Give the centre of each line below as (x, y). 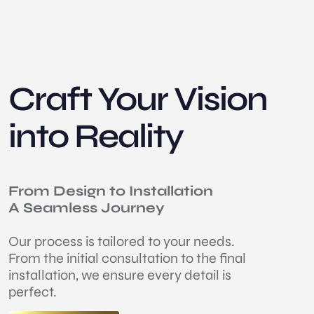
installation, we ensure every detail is (120, 275)
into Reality (96, 136)
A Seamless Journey (87, 207)
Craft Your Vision (138, 99)
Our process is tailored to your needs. (122, 241)
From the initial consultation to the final (127, 258)
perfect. (33, 292)
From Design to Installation (111, 191)
